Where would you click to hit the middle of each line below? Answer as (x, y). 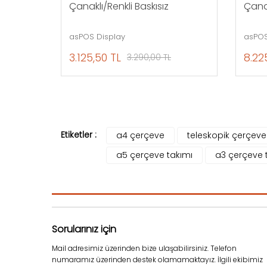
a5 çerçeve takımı (154, 155)
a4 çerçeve (140, 135)
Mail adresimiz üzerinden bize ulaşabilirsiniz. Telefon (144, 248)
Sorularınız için (84, 229)
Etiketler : (79, 134)
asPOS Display (97, 36)
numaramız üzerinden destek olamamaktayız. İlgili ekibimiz (157, 259)
